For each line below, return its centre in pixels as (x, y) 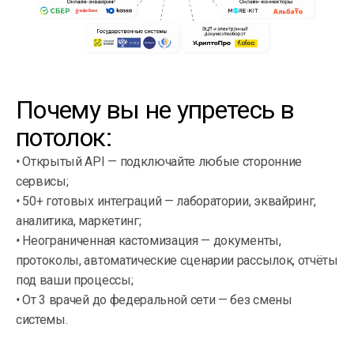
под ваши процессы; (75, 280)
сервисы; (42, 181)
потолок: (64, 137)
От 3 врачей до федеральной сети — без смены (156, 299)
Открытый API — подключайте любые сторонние (160, 161)
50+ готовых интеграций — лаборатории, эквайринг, (168, 201)
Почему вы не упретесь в (155, 109)
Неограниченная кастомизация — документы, (150, 240)
